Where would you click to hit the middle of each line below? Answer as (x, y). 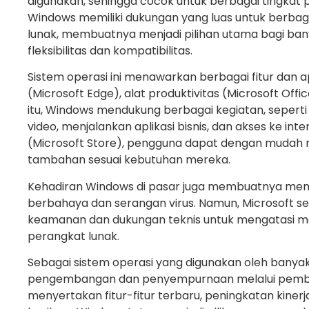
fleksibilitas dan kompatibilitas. (110, 51)
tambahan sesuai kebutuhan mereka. (129, 160)
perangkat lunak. (73, 236)
